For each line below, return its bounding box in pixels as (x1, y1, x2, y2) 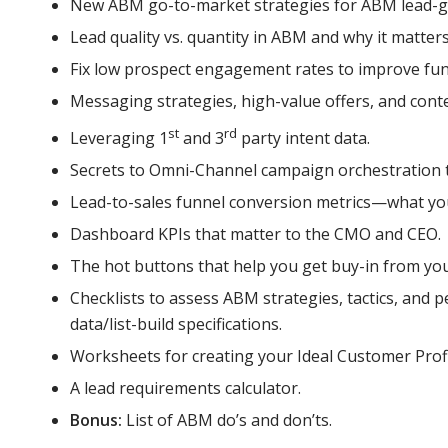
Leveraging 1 (70, 126, 168, 149)
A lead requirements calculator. (70, 376, 301, 399)
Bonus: (70, 408, 126, 431)
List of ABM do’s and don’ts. (126, 408, 332, 431)
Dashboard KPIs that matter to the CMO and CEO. (70, 222, 441, 245)
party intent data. (237, 126, 370, 149)
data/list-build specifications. (70, 312, 282, 335)
